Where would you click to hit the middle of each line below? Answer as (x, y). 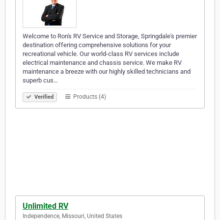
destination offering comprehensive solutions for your (97, 45)
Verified (43, 97)
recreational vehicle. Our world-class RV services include (101, 54)
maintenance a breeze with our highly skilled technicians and (107, 72)
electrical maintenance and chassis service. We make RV (102, 63)
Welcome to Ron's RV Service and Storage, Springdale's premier (110, 36)
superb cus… (40, 81)
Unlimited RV (45, 206)
